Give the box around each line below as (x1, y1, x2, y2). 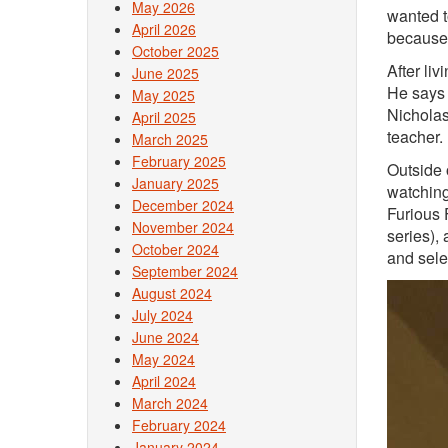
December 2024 (132, 195, 234, 215)
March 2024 (132, 393, 208, 413)
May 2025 (132, 85, 195, 105)
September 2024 (132, 261, 238, 281)
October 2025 (132, 41, 219, 61)
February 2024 (132, 415, 226, 435)
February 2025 (132, 151, 226, 171)
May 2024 (132, 349, 195, 369)
